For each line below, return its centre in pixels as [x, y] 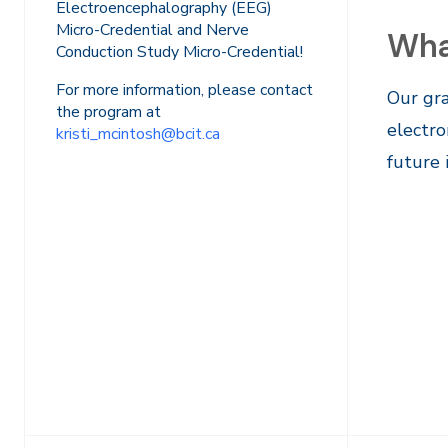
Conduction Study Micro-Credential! [179, 51]
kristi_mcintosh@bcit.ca [138, 133]
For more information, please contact [184, 89]
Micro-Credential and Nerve [152, 29]
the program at [108, 111]
